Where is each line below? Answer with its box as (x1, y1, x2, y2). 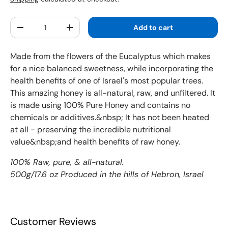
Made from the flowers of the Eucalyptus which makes (10, 51, 211, 62)
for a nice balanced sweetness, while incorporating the (10, 63, 213, 74)
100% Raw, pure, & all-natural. (10, 157, 126, 167)
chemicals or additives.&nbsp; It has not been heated (10, 112, 209, 123)
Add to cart (133, 23, 173, 32)
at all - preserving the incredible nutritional (10, 124, 171, 135)
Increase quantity (69, 26, 132, 36)
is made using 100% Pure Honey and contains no (10, 100, 190, 110)
